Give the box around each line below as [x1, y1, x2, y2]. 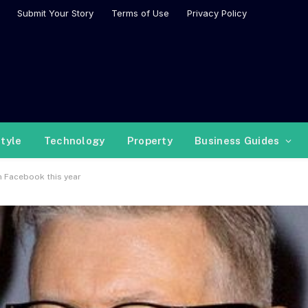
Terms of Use [111, 7, 169, 19]
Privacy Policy [187, 7, 247, 19]
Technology [43, 134, 105, 146]
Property [126, 134, 173, 146]
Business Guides [195, 134, 280, 146]
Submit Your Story [17, 7, 93, 19]
